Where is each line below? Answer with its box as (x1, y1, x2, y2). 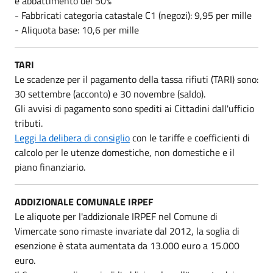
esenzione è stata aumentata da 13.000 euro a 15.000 (15, 238, 239, 253)
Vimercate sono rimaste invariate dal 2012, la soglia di (15, 223, 239, 238)
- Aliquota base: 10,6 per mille (15, 22, 139, 37)
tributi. (15, 115, 43, 130)
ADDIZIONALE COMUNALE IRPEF (15, 194, 154, 209)
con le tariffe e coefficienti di (130, 130, 250, 145)
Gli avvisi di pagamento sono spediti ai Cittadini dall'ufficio (15, 101, 254, 116)
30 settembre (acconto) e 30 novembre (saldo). (15, 86, 205, 101)
